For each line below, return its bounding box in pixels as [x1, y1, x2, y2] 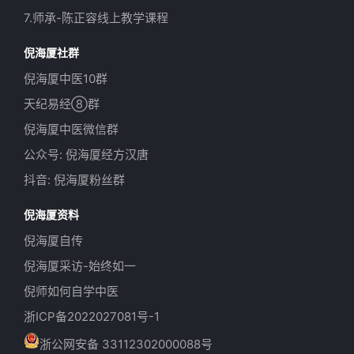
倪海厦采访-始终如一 [24, 258, 136, 273]
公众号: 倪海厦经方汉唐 [24, 146, 149, 162]
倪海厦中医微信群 [24, 121, 119, 137]
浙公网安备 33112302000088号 [40, 336, 213, 352]
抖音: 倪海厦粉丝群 [24, 171, 125, 187]
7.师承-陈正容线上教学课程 [24, 9, 168, 25]
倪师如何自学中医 [24, 283, 119, 299]
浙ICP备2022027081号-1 [24, 308, 160, 324]
